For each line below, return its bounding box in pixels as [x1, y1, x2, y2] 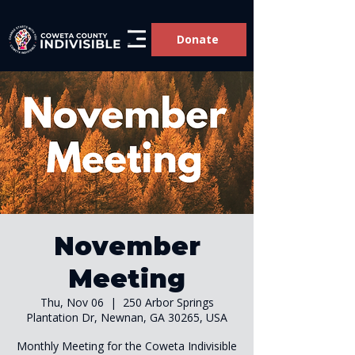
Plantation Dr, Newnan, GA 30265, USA [26, 310, 227, 325]
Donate [176, 32, 219, 47]
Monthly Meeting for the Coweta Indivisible [17, 338, 237, 353]
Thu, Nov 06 [40, 295, 104, 310]
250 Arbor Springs [122, 295, 214, 310]
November [53, 231, 200, 261]
